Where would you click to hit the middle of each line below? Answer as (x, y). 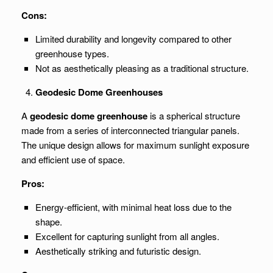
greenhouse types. (72, 53)
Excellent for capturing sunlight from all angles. (127, 236)
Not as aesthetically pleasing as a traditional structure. (142, 68)
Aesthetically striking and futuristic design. (118, 251)
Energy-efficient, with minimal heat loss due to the (133, 207)
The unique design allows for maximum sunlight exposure (135, 145)
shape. (48, 222)
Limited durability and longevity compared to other (133, 39)
